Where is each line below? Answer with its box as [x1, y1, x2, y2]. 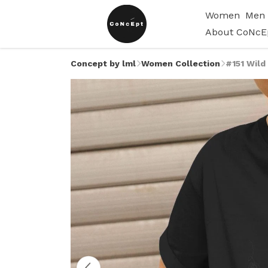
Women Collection [141, 59, 220, 68]
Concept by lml [71, 59, 136, 68]
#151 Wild [226, 59, 266, 68]
